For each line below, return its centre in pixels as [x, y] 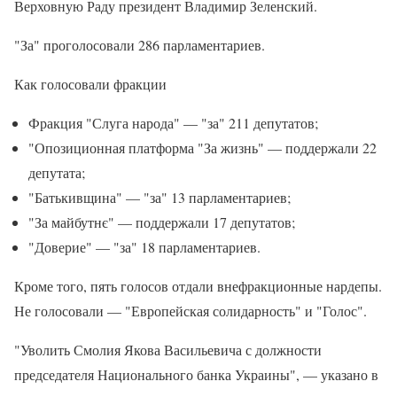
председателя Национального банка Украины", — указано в [196, 375]
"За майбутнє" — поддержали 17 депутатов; [162, 222]
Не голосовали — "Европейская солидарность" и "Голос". [191, 311]
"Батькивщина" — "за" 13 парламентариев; [160, 198]
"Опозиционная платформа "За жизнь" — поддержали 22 [202, 148]
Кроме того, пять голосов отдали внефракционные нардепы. [198, 286]
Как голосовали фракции [90, 84]
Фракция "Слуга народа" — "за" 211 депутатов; [173, 123]
